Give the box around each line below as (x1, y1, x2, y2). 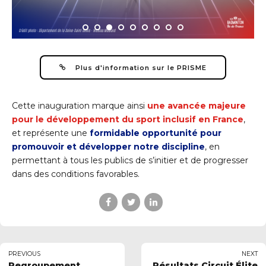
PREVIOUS (8, 250, 40, 258)
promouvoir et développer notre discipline (12, 141, 205, 153)
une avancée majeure (147, 100, 246, 112)
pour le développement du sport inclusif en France (12, 114, 243, 125)
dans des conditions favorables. (12, 169, 140, 180)
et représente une (12, 128, 90, 139)
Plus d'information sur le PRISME (75, 63, 207, 72)
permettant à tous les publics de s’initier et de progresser (12, 155, 248, 166)
